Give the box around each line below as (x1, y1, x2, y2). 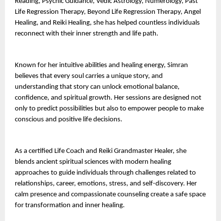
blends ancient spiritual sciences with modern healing (15, 158, 171, 166)
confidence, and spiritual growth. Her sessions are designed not (15, 94, 201, 102)
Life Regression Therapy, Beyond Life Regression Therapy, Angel (15, 8, 201, 16)
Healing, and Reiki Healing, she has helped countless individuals (15, 19, 200, 27)
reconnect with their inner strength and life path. (15, 30, 158, 37)
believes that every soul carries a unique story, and (15, 72, 163, 80)
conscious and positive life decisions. (15, 115, 122, 123)
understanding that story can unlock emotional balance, (15, 83, 180, 91)
